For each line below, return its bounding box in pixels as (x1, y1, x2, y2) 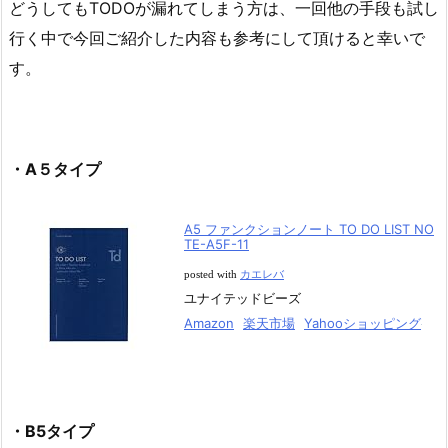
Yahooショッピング (304, 314, 421, 331)
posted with (184, 268, 240, 280)
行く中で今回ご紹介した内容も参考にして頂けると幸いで (9, 27, 425, 48)
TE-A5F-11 (184, 235, 249, 252)
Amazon (184, 314, 234, 331)
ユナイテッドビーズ (184, 289, 301, 306)
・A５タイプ (9, 159, 101, 180)
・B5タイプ (9, 420, 94, 441)
